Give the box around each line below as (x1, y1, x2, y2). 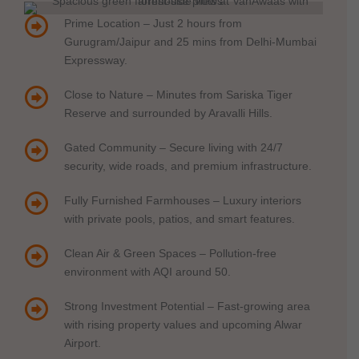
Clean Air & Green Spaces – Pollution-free (64, 248, 276, 260)
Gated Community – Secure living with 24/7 (64, 142, 283, 155)
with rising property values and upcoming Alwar (64, 319, 302, 332)
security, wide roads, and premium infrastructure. (64, 160, 312, 173)
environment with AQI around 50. (64, 266, 231, 279)
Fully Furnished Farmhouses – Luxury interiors (64, 195, 301, 208)
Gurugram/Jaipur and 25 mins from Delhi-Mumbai (64, 36, 317, 49)
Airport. (64, 337, 101, 350)
